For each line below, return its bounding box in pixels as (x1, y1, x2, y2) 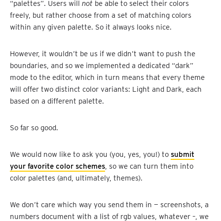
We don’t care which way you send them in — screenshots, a (10, 200, 209, 210)
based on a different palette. (10, 97, 104, 106)
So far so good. (10, 123, 58, 133)
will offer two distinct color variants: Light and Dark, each (10, 85, 202, 94)
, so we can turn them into (105, 162, 193, 171)
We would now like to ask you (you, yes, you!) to (10, 150, 171, 159)
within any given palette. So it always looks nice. (10, 23, 172, 32)
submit (171, 150, 194, 159)
